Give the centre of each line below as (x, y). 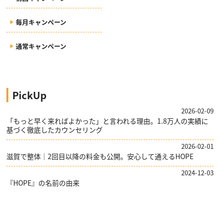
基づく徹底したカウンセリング (55, 129)
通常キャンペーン (41, 46)
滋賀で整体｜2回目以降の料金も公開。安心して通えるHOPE (100, 156)
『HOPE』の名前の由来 (43, 182)
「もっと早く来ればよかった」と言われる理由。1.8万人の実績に (108, 121)
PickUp (30, 95)
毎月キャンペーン (41, 22)
